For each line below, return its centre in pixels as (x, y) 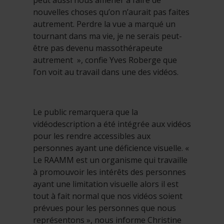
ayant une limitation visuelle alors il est (106, 184)
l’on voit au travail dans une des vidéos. (106, 72)
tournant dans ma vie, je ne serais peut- (107, 36)
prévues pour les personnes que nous (104, 208)
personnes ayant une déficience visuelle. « (111, 148)
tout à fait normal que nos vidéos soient (108, 196)
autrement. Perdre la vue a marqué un (104, 24)
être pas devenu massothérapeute (98, 48)
